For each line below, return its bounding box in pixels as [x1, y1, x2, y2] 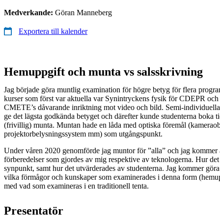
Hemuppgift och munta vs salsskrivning [4, 65, 203, 78]
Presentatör [4, 204, 63, 217]
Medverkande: [4, 8, 55, 17]
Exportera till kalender [19, 27, 87, 35]
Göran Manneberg [55, 8, 112, 17]
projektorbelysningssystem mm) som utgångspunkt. [4, 129, 163, 138]
